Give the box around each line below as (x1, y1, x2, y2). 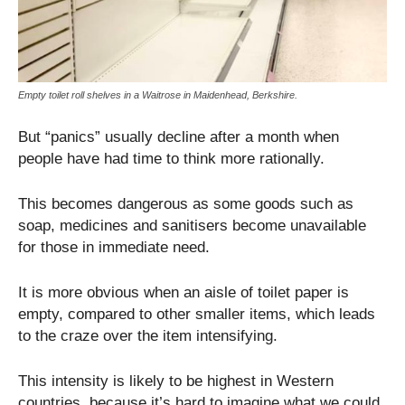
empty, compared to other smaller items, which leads (18, 305, 375, 323)
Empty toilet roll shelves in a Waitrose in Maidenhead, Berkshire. (18, 89, 297, 100)
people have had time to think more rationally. (18, 149, 325, 167)
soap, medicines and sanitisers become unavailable (18, 216, 366, 234)
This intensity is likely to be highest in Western (18, 372, 334, 390)
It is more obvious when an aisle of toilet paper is (18, 283, 349, 301)
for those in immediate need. (18, 238, 210, 256)
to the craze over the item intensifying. (18, 326, 278, 344)
